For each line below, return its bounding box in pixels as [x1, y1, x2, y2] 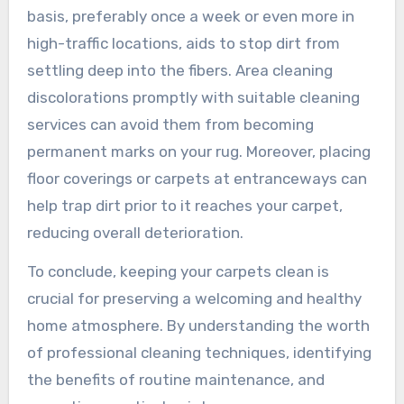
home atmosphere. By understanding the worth [26, 316, 370, 335]
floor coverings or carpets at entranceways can [26, 169, 367, 188]
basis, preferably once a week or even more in [26, 6, 354, 25]
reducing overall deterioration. [26, 223, 243, 242]
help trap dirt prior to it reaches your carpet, [26, 196, 343, 215]
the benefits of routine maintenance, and [26, 370, 325, 389]
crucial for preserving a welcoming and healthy [26, 289, 362, 308]
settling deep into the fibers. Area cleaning [26, 60, 333, 79]
